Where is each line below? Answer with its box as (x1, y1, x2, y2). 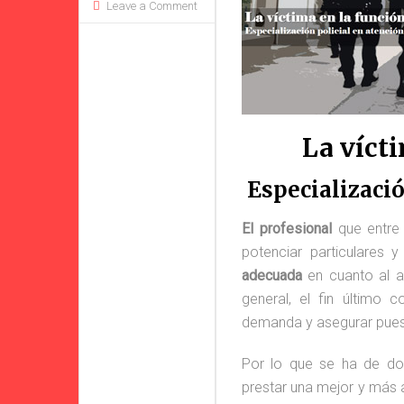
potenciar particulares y (242, 243, 399, 261)
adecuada (242, 267, 302, 284)
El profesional (242, 220, 332, 237)
